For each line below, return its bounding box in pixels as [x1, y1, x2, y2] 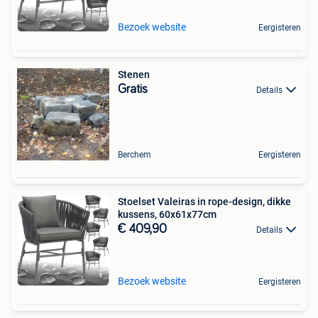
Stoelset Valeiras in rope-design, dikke [118, 195, 291, 207]
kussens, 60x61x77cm [118, 208, 216, 220]
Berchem [118, 149, 151, 160]
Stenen [118, 68, 150, 80]
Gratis [118, 82, 148, 96]
